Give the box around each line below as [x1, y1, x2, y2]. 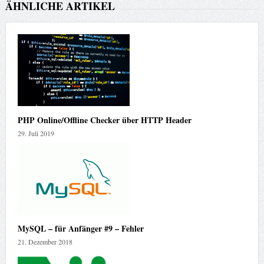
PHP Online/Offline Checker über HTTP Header [17, 114, 192, 127]
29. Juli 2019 [17, 128, 54, 138]
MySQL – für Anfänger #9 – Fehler [17, 222, 144, 235]
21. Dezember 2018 [17, 237, 72, 247]
